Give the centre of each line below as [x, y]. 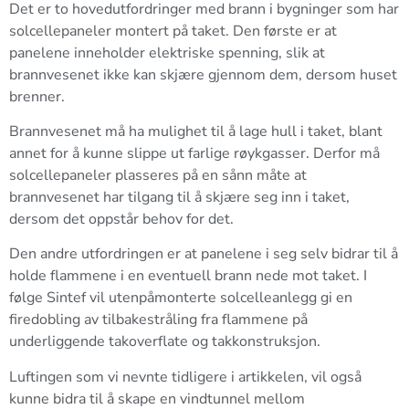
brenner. [37, 96]
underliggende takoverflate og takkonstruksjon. [165, 342]
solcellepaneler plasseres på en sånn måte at [158, 175]
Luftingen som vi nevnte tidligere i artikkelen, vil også [185, 377]
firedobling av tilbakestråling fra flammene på [158, 320]
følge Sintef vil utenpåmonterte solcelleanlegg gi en [181, 298]
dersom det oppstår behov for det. [121, 219]
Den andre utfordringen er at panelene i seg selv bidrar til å [204, 254]
